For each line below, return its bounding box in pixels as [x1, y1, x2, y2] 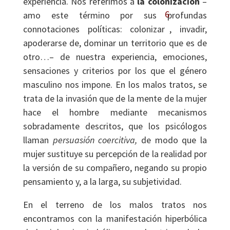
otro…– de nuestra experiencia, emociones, [23, 51, 207, 63]
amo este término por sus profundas [23, 9, 207, 21]
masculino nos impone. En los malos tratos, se [23, 79, 207, 90]
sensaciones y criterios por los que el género [23, 65, 207, 76]
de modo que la [137, 134, 207, 146]
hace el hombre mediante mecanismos [23, 106, 207, 118]
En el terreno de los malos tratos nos [23, 199, 207, 210]
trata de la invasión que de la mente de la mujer [23, 92, 207, 104]
